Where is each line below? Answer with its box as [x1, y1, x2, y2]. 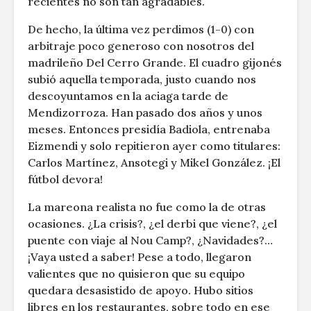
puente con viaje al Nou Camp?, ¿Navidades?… [28, 233, 273, 248]
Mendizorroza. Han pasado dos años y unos [28, 106, 262, 120]
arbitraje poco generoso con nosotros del [28, 39, 254, 53]
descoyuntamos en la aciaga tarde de [28, 89, 228, 103]
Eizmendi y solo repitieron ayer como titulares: [28, 139, 280, 153]
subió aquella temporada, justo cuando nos [28, 72, 256, 87]
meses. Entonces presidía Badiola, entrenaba [28, 122, 270, 137]
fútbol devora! [28, 172, 103, 187]
